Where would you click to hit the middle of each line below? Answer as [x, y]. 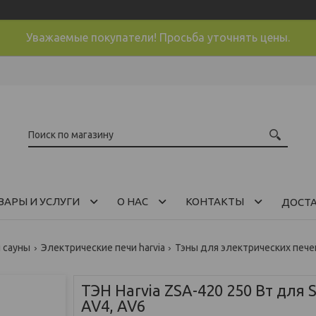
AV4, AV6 [113, 305]
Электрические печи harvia [103, 247]
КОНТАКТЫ [215, 201]
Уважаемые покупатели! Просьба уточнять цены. [158, 37]
